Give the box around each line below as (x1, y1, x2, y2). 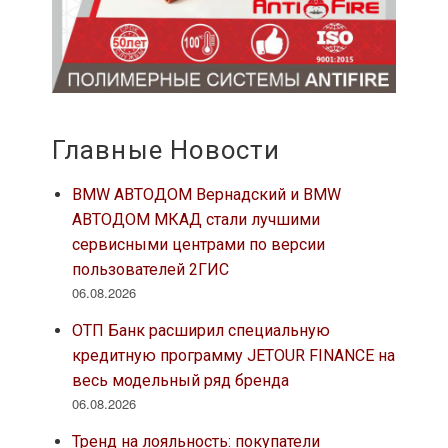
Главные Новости (51, 135, 281, 166)
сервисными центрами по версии (71, 235, 325, 255)
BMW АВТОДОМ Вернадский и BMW (71, 185, 341, 205)
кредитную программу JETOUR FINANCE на (71, 346, 395, 366)
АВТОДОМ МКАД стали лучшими (71, 210, 320, 230)
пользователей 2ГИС (71, 260, 229, 280)
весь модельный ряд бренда (71, 371, 289, 391)
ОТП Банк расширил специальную (71, 321, 330, 341)
